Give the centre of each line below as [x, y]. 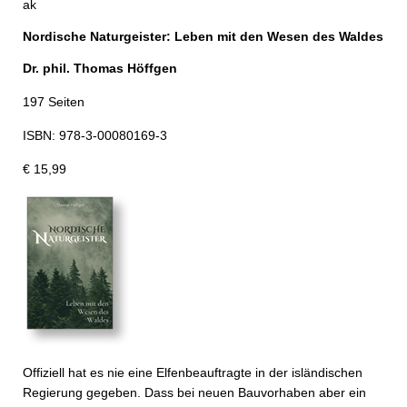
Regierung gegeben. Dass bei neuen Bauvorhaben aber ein [194, 392]
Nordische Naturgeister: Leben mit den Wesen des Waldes [203, 36]
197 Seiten [54, 102]
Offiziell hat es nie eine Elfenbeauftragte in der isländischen [193, 372]
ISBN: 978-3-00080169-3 [95, 135]
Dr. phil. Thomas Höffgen [100, 68]
